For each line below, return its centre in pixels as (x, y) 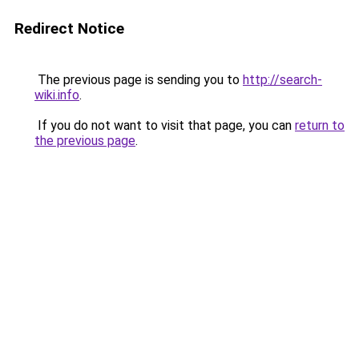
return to (320, 125)
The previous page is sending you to (139, 80)
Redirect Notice (69, 28)
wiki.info (57, 95)
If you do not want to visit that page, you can (165, 125)
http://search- (282, 80)
